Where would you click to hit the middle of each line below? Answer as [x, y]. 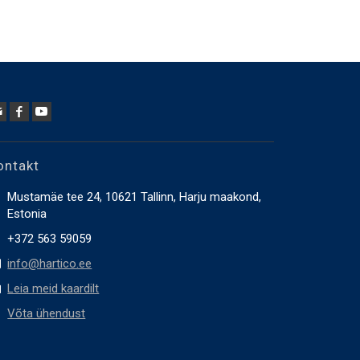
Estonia [27, 214]
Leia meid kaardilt [53, 288]
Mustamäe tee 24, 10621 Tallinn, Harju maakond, [135, 197]
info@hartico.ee [50, 264]
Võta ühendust [47, 313]
